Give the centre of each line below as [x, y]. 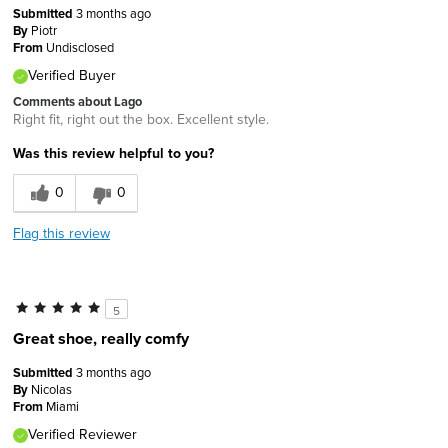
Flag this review [61, 232]
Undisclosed [80, 46]
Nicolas [51, 388]
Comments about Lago [77, 101]
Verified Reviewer [82, 433]
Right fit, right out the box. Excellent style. [141, 118]
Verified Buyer [72, 74]
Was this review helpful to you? [113, 152]
